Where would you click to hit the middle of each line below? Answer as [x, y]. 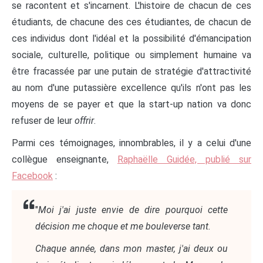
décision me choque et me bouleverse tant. [124, 227]
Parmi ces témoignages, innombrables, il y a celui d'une [131, 143]
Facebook [32, 176]
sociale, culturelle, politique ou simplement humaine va [131, 55]
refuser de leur [43, 121]
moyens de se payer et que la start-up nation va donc [131, 104]
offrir [84, 121]
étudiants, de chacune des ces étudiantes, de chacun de [131, 22]
